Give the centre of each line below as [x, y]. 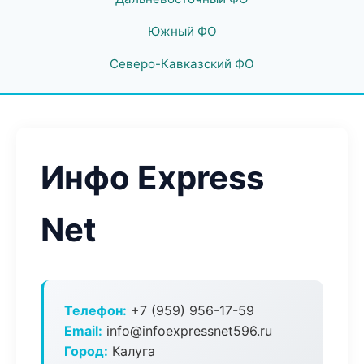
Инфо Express [152, 178]
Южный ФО [182, 31]
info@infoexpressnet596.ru [187, 331]
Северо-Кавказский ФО [182, 64]
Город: [86, 351]
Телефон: [95, 310]
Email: [83, 331]
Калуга [132, 351]
